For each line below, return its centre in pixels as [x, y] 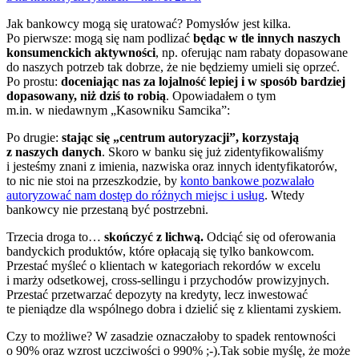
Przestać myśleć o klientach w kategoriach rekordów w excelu [163, 265]
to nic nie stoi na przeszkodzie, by [93, 180]
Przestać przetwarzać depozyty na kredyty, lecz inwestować [157, 294]
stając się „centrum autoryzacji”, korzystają [180, 137]
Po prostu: [34, 81]
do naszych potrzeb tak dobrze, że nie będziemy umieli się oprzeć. [173, 67]
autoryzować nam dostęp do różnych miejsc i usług [135, 195]
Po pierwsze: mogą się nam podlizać [100, 38]
